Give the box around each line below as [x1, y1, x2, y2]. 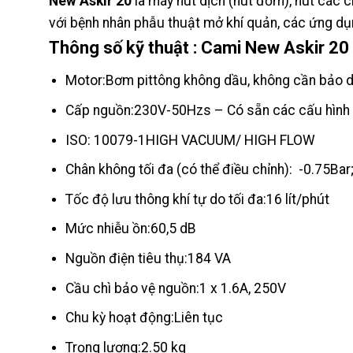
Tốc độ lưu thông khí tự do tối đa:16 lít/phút [65, 191, 329, 207]
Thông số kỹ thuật [49, 38, 189, 58]
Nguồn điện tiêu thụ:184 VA [65, 251, 234, 267]
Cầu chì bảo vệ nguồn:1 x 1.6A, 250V [65, 280, 286, 296]
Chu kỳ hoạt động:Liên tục [65, 310, 226, 326]
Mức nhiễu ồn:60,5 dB [65, 221, 196, 237]
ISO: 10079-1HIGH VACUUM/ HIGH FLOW [65, 132, 315, 148]
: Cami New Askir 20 [189, 38, 349, 58]
